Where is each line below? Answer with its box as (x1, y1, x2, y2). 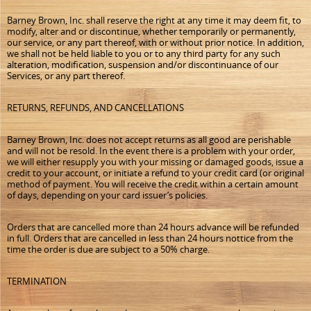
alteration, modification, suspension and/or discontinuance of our (7, 58, 278, 71)
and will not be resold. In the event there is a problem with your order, (7, 144, 295, 157)
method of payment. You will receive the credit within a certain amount (7, 178, 299, 190)
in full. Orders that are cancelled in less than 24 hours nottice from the (7, 232, 293, 244)
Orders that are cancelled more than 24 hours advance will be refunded (7, 221, 299, 233)
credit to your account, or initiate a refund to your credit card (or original (7, 167, 304, 179)
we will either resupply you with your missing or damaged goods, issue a (7, 155, 303, 168)
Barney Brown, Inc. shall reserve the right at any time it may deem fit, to (7, 14, 301, 26)
